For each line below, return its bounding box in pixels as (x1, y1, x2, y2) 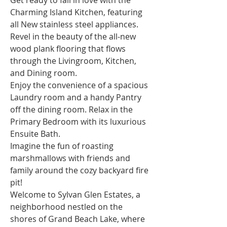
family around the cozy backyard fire (10, 165, 150, 176)
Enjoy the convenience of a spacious (10, 80, 150, 91)
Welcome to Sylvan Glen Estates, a (10, 189, 142, 200)
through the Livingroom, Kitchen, (10, 55, 138, 66)
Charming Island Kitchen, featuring (10, 7, 144, 18)
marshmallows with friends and (10, 153, 132, 164)
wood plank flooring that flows (10, 43, 128, 54)
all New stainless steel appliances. (10, 19, 140, 30)
